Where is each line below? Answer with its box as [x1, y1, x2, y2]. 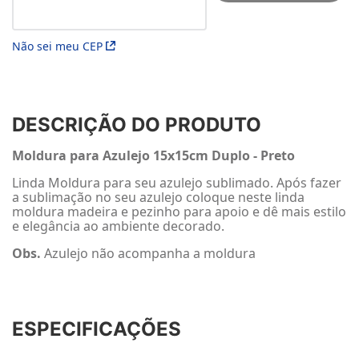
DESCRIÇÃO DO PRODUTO [12, 113, 261, 136]
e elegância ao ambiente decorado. [12, 217, 224, 235]
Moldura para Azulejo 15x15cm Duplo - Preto [12, 147, 295, 164]
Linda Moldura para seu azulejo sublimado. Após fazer [12, 174, 341, 192]
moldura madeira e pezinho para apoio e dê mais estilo [12, 203, 346, 220]
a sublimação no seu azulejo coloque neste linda [12, 188, 305, 206]
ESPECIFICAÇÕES [12, 317, 181, 341]
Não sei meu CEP [12, 38, 103, 54]
